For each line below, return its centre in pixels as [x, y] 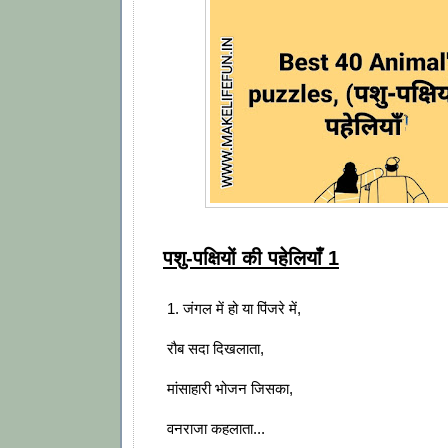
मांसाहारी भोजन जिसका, [228, 389]
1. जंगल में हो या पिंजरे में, [232, 309]
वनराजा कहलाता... [214, 429]
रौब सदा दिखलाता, [213, 349]
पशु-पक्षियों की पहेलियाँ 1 [251, 257]
